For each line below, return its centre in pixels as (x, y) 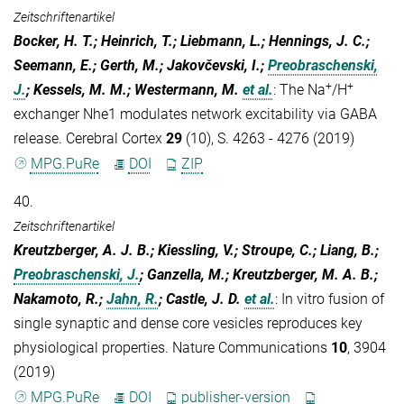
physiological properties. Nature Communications (172, 347)
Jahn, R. (133, 298)
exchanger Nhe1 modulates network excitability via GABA (195, 114)
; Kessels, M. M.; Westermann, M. (133, 89)
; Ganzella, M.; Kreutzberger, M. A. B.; (259, 274)
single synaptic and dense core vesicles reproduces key (188, 323)
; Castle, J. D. (200, 298)
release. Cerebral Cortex (90, 138)
